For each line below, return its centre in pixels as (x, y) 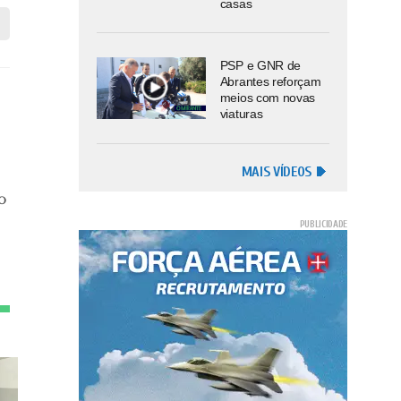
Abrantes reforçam (270, 82)
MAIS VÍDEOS (276, 171)
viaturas (241, 114)
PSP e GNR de (260, 66)
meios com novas (267, 98)
